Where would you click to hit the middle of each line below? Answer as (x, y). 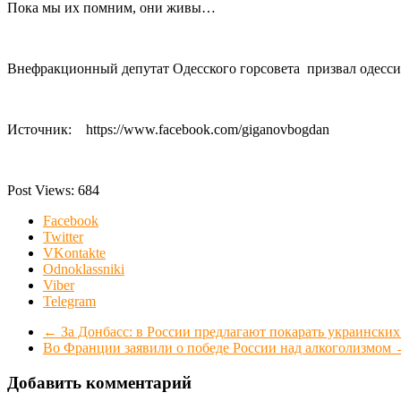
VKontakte (74, 252)
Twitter (63, 236)
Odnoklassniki (84, 269)
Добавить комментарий (99, 382)
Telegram (69, 301)
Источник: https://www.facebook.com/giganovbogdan (168, 129)
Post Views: (43, 190)
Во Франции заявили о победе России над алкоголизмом (219, 347)
